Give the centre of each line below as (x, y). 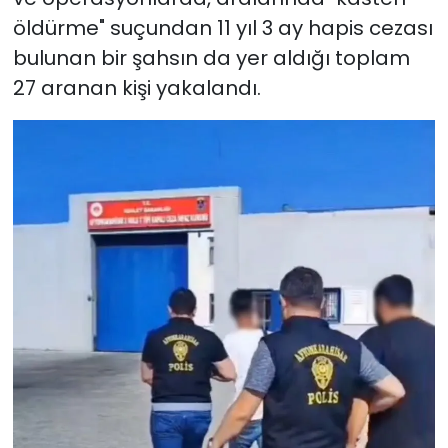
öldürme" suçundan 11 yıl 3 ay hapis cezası (222, 27)
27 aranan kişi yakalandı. (136, 87)
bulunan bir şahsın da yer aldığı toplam (211, 57)
